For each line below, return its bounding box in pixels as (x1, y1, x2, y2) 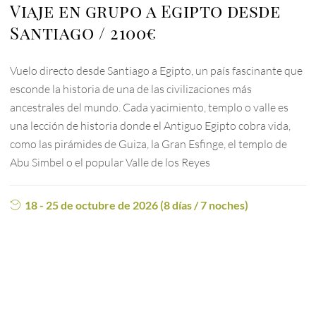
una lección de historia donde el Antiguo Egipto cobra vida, (10, 119, 291, 133)
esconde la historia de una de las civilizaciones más (10, 82, 253, 97)
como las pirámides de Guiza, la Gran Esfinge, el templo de (10, 137, 288, 152)
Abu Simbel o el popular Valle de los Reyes (10, 155, 211, 170)
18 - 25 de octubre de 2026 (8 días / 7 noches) (25, 198, 249, 212)
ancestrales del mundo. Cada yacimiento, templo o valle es (10, 100, 289, 115)
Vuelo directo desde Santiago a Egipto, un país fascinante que (10, 63, 303, 78)
